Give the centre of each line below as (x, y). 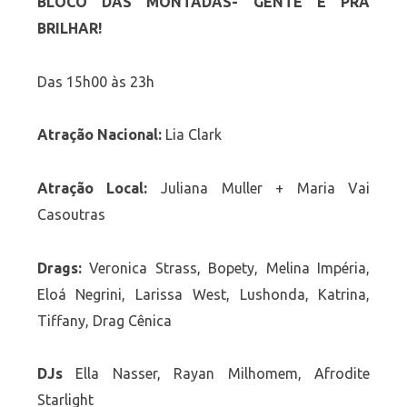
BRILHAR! (69, 28)
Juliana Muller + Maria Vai (259, 188)
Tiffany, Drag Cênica (104, 320)
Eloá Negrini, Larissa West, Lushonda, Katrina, (203, 294)
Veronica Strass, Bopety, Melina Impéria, (230, 268)
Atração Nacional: (99, 135)
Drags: (63, 268)
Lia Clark (191, 135)
